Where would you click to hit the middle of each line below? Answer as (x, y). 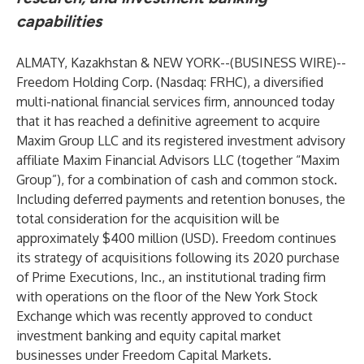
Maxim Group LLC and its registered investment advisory (181, 141)
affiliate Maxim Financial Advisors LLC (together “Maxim (178, 160)
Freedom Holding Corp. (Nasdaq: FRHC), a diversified (170, 82)
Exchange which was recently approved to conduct (165, 316)
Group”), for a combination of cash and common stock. (177, 180)
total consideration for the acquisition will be (148, 219)
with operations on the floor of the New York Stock (167, 297)
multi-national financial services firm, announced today (175, 102)
